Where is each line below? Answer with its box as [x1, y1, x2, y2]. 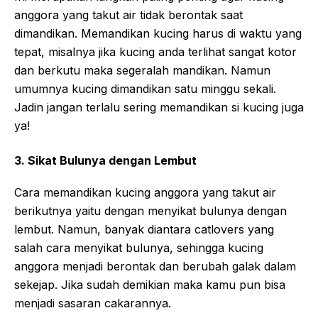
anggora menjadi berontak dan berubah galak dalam [14, 259, 296, 273]
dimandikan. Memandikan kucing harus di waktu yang [14, 26, 302, 40]
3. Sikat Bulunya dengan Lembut [14, 153, 197, 168]
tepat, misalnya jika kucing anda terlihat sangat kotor [14, 45, 297, 59]
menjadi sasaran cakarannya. [14, 296, 171, 310]
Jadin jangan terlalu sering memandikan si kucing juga [14, 100, 304, 114]
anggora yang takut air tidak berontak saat [14, 8, 243, 22]
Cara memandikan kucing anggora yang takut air [14, 185, 276, 199]
